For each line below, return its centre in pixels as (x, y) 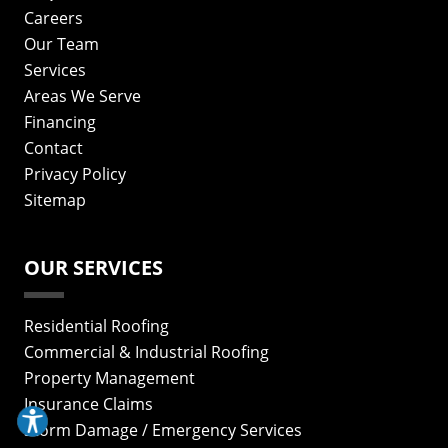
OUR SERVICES (93, 267)
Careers (53, 18)
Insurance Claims (88, 404)
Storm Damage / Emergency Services (163, 430)
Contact (53, 148)
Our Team (61, 44)
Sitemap (55, 200)
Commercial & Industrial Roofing (146, 352)
